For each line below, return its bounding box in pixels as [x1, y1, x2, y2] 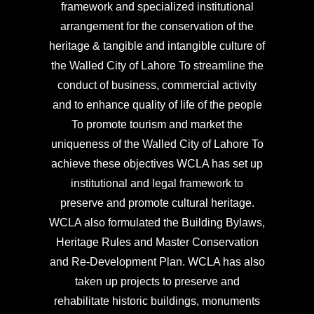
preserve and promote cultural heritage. [60, 197, 254, 210]
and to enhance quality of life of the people [52, 99, 262, 111]
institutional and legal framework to [71, 177, 243, 190]
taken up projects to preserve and [74, 275, 240, 288]
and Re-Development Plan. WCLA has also [49, 256, 265, 268]
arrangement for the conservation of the [60, 20, 254, 33]
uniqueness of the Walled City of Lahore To [50, 138, 264, 151]
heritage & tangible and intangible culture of [49, 40, 265, 53]
